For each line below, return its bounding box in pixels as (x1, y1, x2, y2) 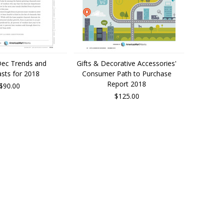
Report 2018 (107, 79, 147, 88)
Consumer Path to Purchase (82, 69, 172, 78)
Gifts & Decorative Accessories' (77, 59, 177, 68)
